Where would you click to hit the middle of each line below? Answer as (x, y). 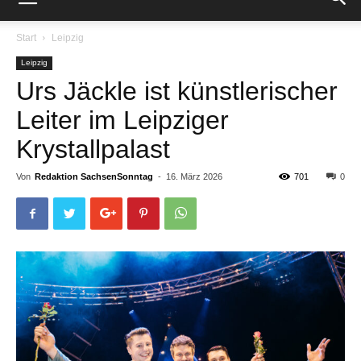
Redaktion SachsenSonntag (94, 176)
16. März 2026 (194, 176)
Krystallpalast (93, 149)
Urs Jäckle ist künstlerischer (177, 91)
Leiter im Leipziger (122, 120)
